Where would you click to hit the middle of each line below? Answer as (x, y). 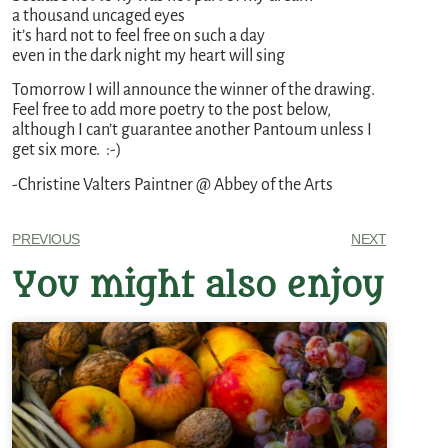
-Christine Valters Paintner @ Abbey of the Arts (173, 184)
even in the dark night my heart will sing (149, 55)
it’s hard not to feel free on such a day (139, 35)
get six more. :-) (67, 150)
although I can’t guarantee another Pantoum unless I (192, 130)
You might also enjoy (198, 286)
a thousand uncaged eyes (99, 15)
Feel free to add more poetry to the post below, (172, 110)
